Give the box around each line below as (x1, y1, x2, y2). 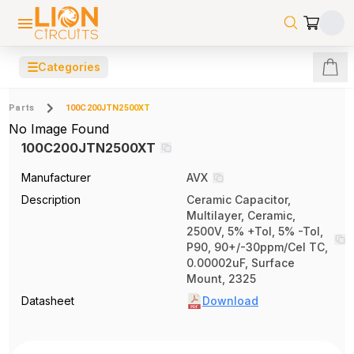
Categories (38, 60, 100, 73)
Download (202, 294, 258, 307)
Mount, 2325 (186, 272, 256, 285)
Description (21, 193, 81, 206)
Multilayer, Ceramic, (186, 209, 296, 222)
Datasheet (21, 294, 75, 307)
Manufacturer (21, 171, 92, 184)
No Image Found (9, 121, 110, 137)
